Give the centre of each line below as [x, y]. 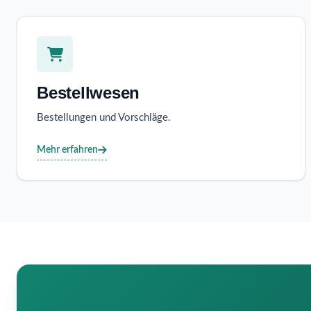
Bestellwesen [89, 93]
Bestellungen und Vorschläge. [104, 118]
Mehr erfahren [67, 149]
